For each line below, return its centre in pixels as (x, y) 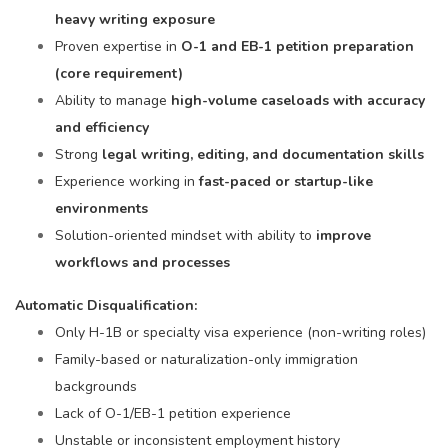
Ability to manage (113, 100)
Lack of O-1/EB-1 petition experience (173, 413)
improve (343, 235)
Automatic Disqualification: (106, 305)
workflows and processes (142, 262)
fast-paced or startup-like (286, 181)
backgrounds (96, 386)
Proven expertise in (118, 46)
